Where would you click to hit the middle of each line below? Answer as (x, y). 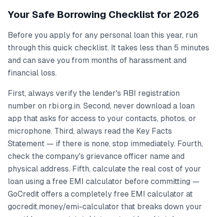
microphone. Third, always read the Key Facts (90, 131)
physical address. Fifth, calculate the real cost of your (104, 169)
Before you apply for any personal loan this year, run (103, 35)
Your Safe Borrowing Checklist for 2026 (103, 14)
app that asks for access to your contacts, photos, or (102, 118)
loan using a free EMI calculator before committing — (104, 181)
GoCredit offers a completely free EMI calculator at (100, 194)
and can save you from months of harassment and (97, 60)
